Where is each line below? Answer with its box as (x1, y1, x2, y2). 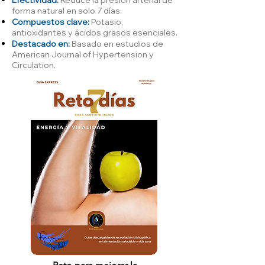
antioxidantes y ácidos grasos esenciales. (12, 27, 177, 38)
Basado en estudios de (72, 38, 163, 49)
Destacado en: (12, 38, 72, 49)
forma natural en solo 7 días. (12, 5, 122, 16)
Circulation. (12, 59, 56, 70)
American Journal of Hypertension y (12, 49, 154, 60)
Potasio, (89, 16, 123, 27)
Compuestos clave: (12, 16, 89, 27)
